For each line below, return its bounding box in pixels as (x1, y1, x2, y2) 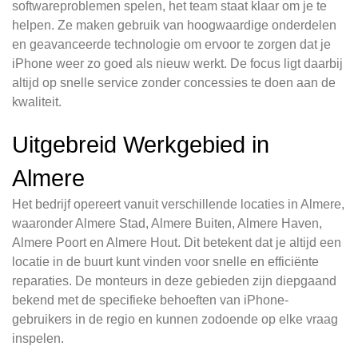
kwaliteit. (12, 95, 62, 109)
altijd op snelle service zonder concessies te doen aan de (12, 76, 336, 90)
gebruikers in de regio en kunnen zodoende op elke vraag (12, 312, 338, 327)
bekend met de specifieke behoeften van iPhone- (12, 293, 288, 308)
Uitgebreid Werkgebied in (12, 132, 269, 158)
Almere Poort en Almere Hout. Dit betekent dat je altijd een (12, 236, 341, 250)
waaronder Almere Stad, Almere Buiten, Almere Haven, (12, 217, 322, 231)
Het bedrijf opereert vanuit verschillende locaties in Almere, (12, 197, 344, 212)
